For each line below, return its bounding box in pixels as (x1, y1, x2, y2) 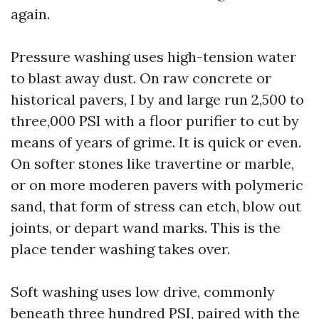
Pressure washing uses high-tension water (11, 48, 296, 66)
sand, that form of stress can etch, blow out (11, 197, 301, 215)
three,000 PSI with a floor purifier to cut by (11, 112, 299, 130)
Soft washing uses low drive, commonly (11, 283, 275, 300)
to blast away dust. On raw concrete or (11, 69, 271, 87)
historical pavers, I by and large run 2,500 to (11, 90, 304, 108)
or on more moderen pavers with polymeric (11, 176, 303, 194)
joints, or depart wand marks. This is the (11, 219, 281, 236)
